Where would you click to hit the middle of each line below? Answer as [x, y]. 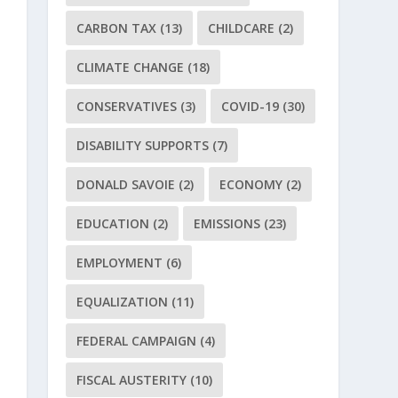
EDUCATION [113, 224]
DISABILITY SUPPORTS [143, 146]
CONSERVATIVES [127, 107]
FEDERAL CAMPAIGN [137, 341]
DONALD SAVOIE [126, 185]
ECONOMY [251, 185]
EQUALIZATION [123, 302]
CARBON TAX [117, 28]
